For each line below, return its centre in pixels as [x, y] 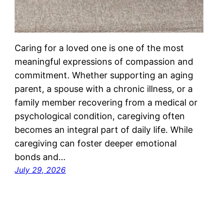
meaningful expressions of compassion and [104, 62]
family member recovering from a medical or [106, 103]
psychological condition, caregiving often [100, 116]
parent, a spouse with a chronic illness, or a [104, 89]
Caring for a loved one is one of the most [100, 48]
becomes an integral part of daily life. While [104, 130]
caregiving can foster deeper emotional [96, 144]
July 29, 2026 [40, 170]
